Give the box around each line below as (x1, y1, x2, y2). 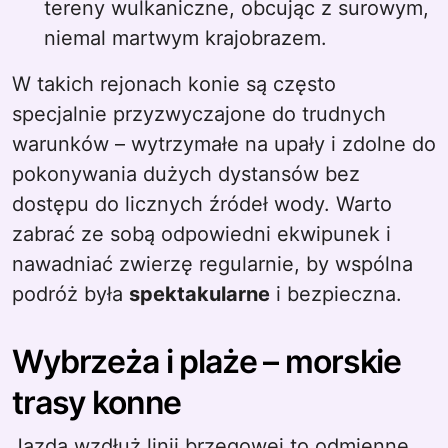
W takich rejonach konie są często (12, 72, 336, 96)
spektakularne (129, 282, 270, 306)
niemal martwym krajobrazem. (44, 26, 327, 50)
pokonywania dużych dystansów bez (12, 162, 360, 186)
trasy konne (12, 383, 182, 422)
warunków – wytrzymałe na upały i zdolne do (12, 132, 436, 156)
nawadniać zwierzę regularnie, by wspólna (12, 252, 413, 276)
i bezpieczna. (270, 282, 402, 306)
